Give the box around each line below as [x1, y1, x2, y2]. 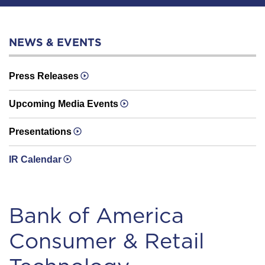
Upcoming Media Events [9, 99, 118, 109]
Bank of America [9, 202, 184, 228]
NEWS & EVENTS [9, 36, 102, 49]
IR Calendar [9, 154, 62, 164]
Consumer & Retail [9, 228, 204, 254]
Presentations [9, 127, 72, 137]
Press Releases [9, 71, 79, 81]
